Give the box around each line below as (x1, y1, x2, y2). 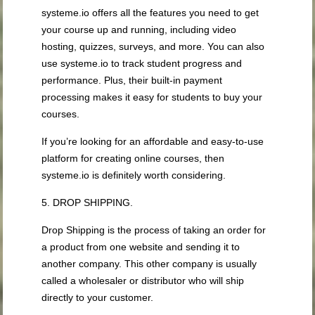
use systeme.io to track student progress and (41, 58, 243, 70)
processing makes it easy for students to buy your (41, 91, 263, 103)
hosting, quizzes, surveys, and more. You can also (41, 41, 265, 53)
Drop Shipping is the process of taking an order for (41, 224, 266, 236)
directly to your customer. (41, 292, 154, 304)
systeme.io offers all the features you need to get (41, 7, 259, 19)
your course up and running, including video (41, 24, 237, 36)
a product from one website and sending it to (41, 241, 240, 253)
